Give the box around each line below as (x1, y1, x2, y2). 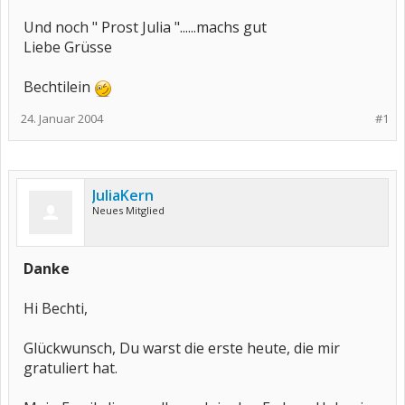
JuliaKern (92, 185, 154, 205)
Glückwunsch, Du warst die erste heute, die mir (24, 338, 340, 358)
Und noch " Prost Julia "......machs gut (24, 17, 267, 37)
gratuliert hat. (24, 358, 118, 378)
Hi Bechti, (24, 298, 88, 318)
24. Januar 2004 (21, 110, 103, 127)
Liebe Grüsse (24, 37, 112, 57)
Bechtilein (24, 77, 94, 97)
